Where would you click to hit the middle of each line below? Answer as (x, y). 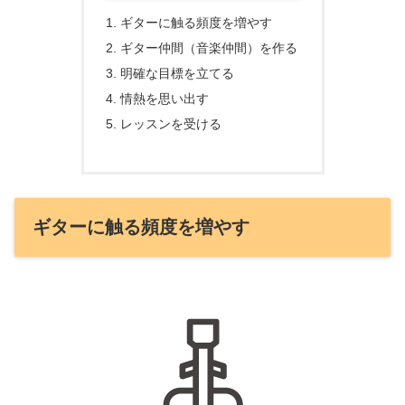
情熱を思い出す (164, 98)
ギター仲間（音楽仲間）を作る (208, 48)
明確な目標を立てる (177, 74)
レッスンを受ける (170, 123)
